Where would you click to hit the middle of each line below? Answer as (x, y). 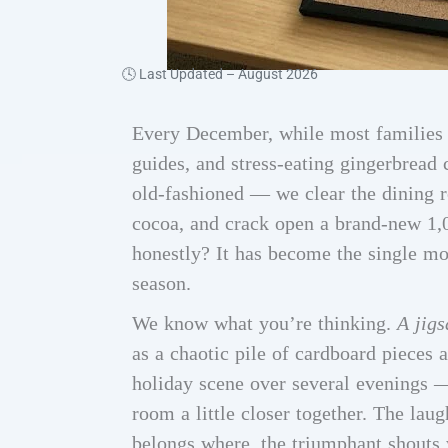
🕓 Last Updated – (180, 74)
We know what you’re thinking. (264, 323)
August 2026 (278, 74)
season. (161, 283)
